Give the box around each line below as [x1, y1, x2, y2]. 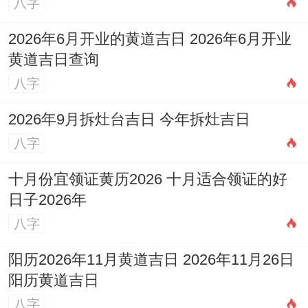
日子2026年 [8, 192, 87, 209]
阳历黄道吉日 [8, 272, 99, 289]
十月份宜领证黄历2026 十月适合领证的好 [8, 171, 287, 188]
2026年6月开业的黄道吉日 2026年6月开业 [8, 31, 291, 48]
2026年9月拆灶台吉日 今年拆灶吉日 [8, 111, 250, 129]
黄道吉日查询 [8, 52, 99, 69]
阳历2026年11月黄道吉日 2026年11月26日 [8, 251, 294, 268]
